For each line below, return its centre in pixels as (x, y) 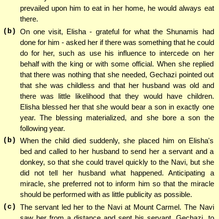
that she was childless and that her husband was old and (117, 85)
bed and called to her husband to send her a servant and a (117, 152)
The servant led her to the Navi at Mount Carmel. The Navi (117, 207)
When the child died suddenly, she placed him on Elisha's (117, 141)
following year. (42, 128)
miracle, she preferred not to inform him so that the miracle (117, 184)
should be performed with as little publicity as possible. (106, 195)
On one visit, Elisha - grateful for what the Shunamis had (117, 31)
